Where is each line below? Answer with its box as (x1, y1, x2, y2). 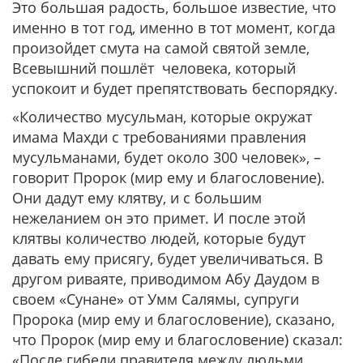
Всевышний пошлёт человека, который (12, 58, 296, 78)
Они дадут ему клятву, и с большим (12, 188, 262, 207)
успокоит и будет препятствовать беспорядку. (12, 79, 338, 98)
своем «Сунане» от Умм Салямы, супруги (12, 289, 299, 309)
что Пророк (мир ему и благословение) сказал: (12, 330, 343, 349)
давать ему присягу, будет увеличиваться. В (12, 249, 323, 268)
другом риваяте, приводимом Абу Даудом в (12, 269, 319, 288)
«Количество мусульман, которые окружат (12, 107, 312, 126)
